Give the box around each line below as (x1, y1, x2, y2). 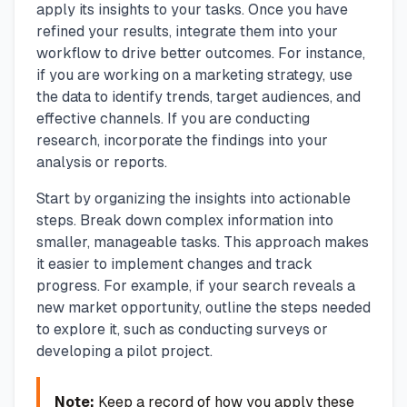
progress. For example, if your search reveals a (36, 276, 355, 294)
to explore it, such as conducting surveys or (36, 320, 328, 338)
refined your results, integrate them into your (36, 22, 338, 40)
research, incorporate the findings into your (36, 131, 328, 149)
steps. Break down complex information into (36, 211, 333, 229)
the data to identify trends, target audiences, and (36, 87, 361, 105)
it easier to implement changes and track (36, 254, 313, 273)
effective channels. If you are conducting (36, 109, 310, 127)
